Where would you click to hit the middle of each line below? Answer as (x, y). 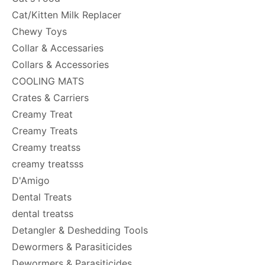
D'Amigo (31, 180)
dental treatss (43, 214)
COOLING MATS (48, 81)
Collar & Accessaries (58, 48)
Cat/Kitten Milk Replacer (67, 15)
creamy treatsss (48, 164)
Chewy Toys (39, 31)
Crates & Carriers (50, 98)
